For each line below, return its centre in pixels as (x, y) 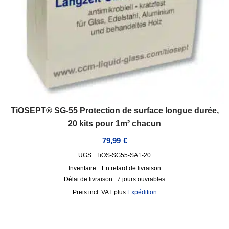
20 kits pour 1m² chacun (114, 123)
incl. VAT (100, 192)
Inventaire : (84, 168)
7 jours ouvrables (141, 180)
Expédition (142, 192)
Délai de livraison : (90, 180)
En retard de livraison (131, 168)
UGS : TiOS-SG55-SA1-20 (114, 156)
